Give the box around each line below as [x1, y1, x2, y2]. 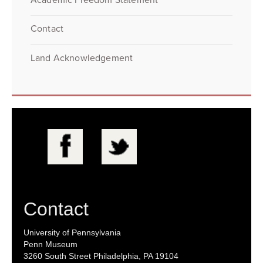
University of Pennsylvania [23, 228, 121, 238]
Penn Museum [23, 240, 77, 249]
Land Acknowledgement [31, 52, 133, 65]
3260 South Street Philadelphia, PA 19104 [23, 251, 178, 261]
